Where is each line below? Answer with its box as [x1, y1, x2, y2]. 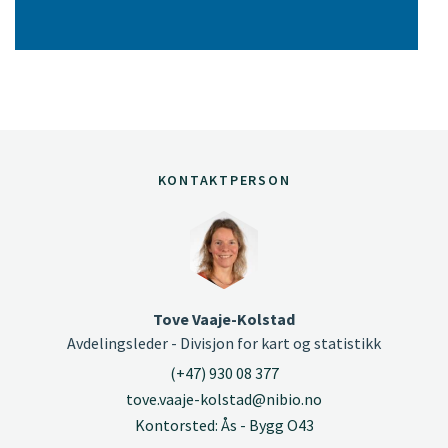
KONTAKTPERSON [157, 170, 291, 189]
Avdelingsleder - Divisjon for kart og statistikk [67, 333, 381, 354]
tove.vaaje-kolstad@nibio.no [126, 388, 322, 409]
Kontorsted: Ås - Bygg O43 [134, 414, 314, 435]
